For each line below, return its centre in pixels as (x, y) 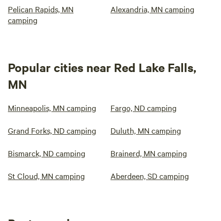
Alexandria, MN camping (152, 9)
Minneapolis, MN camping (52, 108)
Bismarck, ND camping (47, 153)
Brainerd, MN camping (149, 153)
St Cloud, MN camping (46, 176)
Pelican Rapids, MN (41, 9)
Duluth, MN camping (146, 130)
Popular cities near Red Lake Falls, (102, 67)
